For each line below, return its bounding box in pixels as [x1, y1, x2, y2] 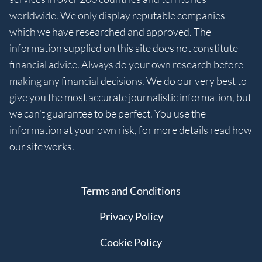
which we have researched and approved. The [9, 25, 211, 39]
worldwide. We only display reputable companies [9, 9, 225, 22]
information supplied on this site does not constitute [9, 42, 238, 55]
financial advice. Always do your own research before [9, 58, 243, 71]
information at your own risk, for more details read [9, 123, 232, 137]
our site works [9, 140, 72, 153]
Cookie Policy [100, 236, 162, 249]
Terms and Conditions [81, 184, 181, 198]
